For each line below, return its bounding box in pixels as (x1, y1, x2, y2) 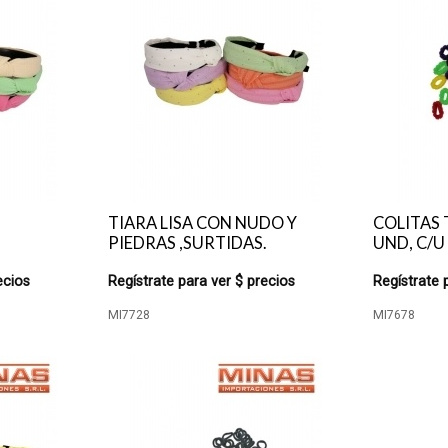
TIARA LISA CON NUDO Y (107, 213, 297, 233)
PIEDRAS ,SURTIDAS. (107, 233, 267, 253)
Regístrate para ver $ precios (107, 273, 295, 290)
